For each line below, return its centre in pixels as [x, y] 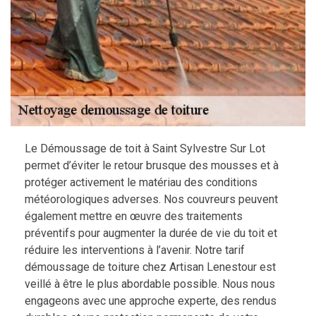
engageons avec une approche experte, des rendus [151, 300]
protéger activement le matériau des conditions [141, 182]
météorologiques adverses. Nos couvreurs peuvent [151, 199]
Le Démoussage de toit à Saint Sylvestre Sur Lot [145, 148]
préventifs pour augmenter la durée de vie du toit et [151, 233]
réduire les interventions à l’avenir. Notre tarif [135, 250]
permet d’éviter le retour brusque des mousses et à [152, 165]
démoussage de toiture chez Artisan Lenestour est [150, 267]
